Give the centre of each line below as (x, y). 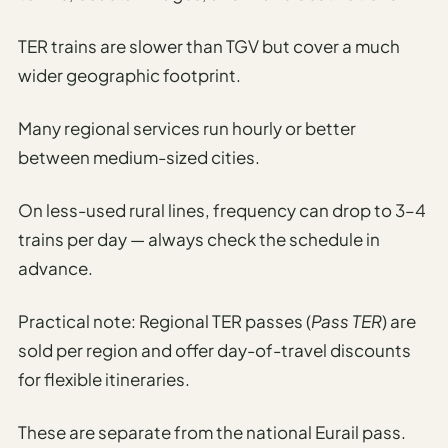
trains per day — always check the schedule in (199, 238)
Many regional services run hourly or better (187, 127)
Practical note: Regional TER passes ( (164, 320)
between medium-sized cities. (139, 156)
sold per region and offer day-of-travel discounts (214, 349)
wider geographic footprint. (129, 74)
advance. (55, 267)
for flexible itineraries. (104, 378)
